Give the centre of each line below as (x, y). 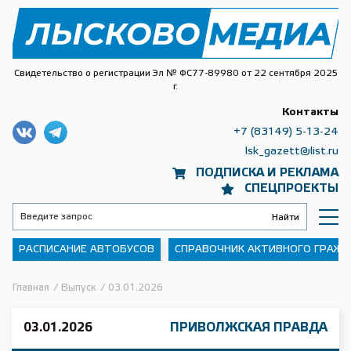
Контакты (310, 112)
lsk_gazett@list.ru (292, 152)
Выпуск (79, 288)
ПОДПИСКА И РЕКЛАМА (267, 173)
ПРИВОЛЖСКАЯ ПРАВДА (249, 328)
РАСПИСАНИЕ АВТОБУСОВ (87, 250)
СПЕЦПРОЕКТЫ (291, 189)
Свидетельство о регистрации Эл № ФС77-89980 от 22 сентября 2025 (175, 73)
